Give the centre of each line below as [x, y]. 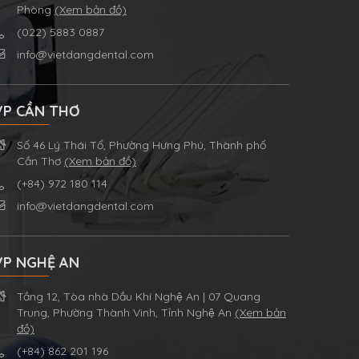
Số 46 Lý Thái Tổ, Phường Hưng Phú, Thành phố [141, 145]
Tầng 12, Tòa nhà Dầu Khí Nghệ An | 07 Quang [138, 296]
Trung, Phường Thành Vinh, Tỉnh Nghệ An [125, 312]
